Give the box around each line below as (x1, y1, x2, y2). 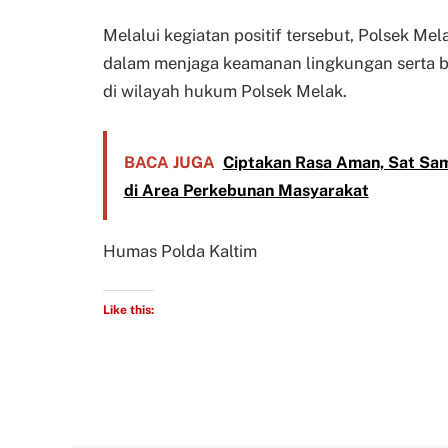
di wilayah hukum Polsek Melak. (103, 81, 347, 102)
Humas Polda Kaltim (103, 240, 257, 261)
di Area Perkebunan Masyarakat (123, 180, 369, 200)
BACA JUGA (123, 152, 215, 172)
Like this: (103, 303, 154, 318)
